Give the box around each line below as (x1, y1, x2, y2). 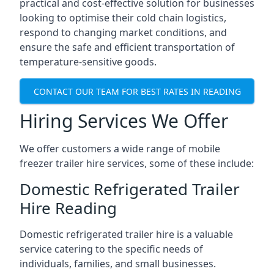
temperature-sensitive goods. (20, 55, 157, 68)
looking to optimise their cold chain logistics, (20, 11, 226, 24)
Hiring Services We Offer (20, 108, 228, 133)
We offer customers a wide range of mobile (20, 142, 220, 155)
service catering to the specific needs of (20, 242, 203, 256)
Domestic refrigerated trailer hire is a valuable (20, 228, 233, 241)
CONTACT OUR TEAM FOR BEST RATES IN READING (33, 85, 241, 97)
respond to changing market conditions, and (20, 26, 227, 39)
